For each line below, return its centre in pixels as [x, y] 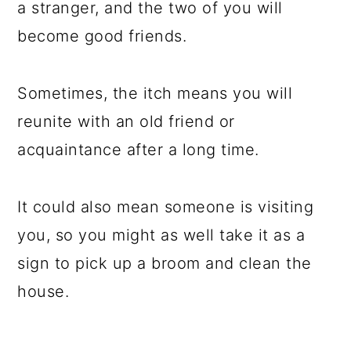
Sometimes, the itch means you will [155, 93]
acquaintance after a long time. [141, 150]
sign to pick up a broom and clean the [165, 263]
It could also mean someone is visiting [166, 207]
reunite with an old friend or [126, 121]
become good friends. [105, 36]
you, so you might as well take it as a [161, 235]
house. [46, 291]
